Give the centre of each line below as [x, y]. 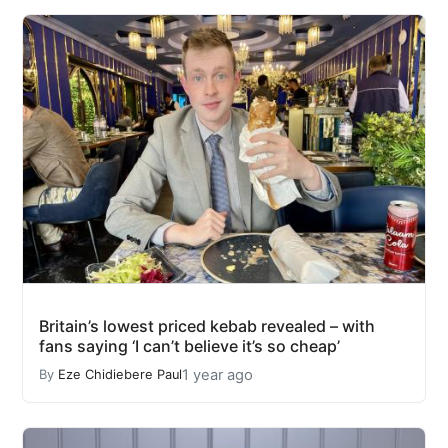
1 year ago [217, 374]
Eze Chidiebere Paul [120, 375]
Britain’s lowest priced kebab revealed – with [207, 325]
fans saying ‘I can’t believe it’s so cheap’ [189, 345]
